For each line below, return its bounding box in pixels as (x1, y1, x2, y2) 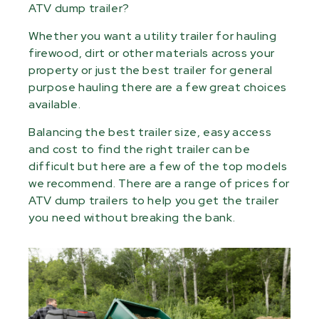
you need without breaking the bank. (28, 210, 236, 225)
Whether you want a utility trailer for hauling (28, 28, 277, 43)
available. (28, 97, 81, 112)
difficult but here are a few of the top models (28, 159, 288, 174)
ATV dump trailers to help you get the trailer (28, 193, 279, 208)
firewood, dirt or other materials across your (28, 46, 275, 61)
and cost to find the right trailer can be (28, 142, 251, 157)
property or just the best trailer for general (28, 63, 273, 78)
